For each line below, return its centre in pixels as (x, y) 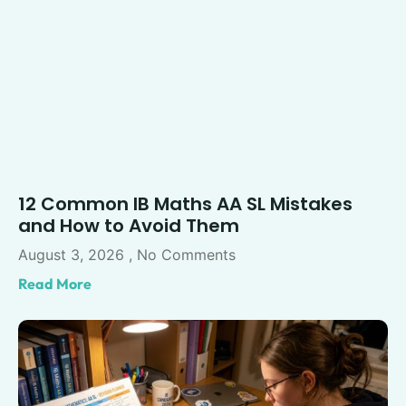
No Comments (184, 255)
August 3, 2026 (73, 255)
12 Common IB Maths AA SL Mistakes (185, 204)
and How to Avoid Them (129, 226)
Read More (55, 284)
